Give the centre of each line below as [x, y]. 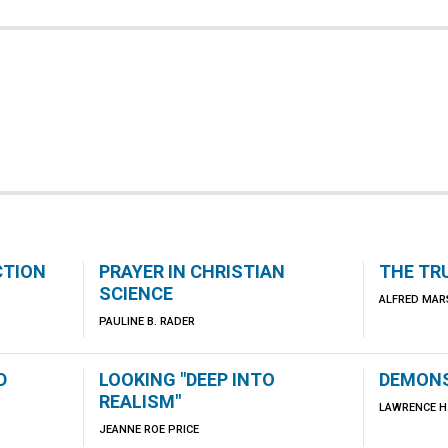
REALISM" [139, 401]
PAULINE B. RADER [146, 321]
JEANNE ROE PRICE [148, 429]
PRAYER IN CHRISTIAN [191, 271]
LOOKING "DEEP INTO [186, 379]
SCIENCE [135, 293]
